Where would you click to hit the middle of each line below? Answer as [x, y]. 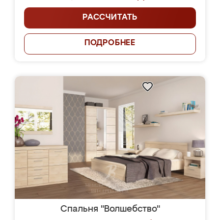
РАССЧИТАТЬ [110, 18]
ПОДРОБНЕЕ [110, 43]
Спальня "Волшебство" [110, 209]
